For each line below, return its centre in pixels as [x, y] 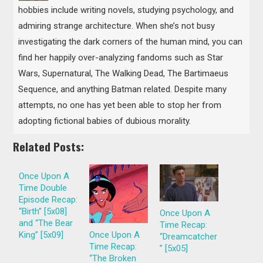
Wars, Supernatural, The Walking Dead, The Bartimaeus [124, 74]
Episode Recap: [48, 199]
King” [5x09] [41, 235]
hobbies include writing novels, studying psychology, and [126, 10]
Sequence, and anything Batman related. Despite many [123, 90]
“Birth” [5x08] [43, 211]
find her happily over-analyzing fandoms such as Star [121, 58]
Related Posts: [49, 147]
